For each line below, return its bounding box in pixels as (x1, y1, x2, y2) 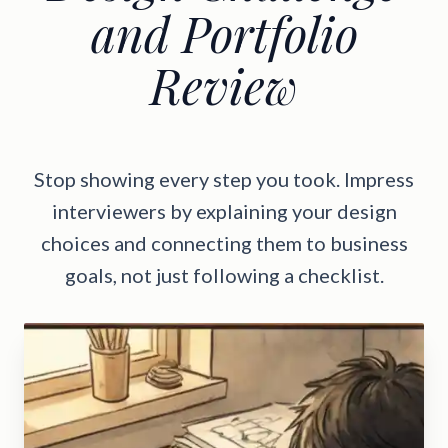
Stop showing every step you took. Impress (34, 166, 414, 191)
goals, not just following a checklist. (64, 262, 384, 287)
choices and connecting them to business (40, 230, 408, 255)
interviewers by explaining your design (51, 198, 397, 223)
